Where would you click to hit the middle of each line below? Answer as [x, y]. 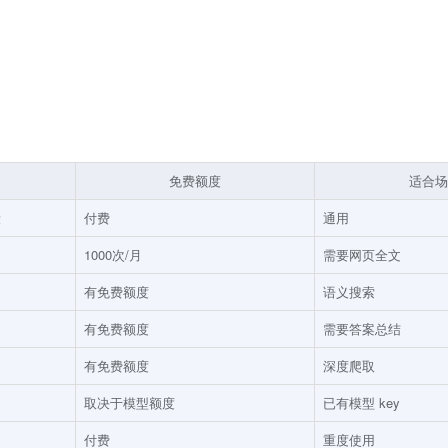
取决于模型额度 [129, 402]
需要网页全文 [362, 254]
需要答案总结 [362, 328]
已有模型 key [361, 402]
